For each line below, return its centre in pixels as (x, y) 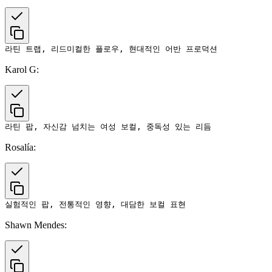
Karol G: (22, 69)
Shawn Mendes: (36, 225)
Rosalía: (20, 147)
